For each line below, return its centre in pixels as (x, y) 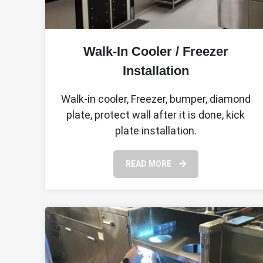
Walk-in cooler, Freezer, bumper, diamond (156, 99)
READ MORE (149, 163)
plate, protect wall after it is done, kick (156, 114)
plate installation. (156, 130)
